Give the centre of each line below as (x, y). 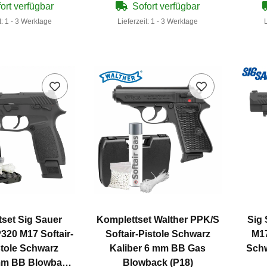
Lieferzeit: (134, 22)
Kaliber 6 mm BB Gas (158, 249)
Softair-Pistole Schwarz (158, 234)
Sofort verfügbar (166, 7)
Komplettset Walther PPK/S (158, 220)
